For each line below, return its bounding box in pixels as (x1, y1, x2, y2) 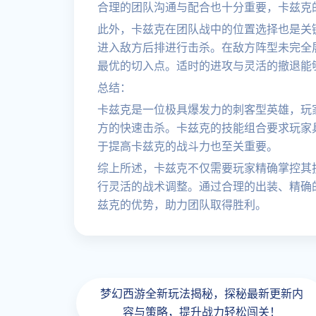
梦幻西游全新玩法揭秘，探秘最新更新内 (99, 287, 303, 300)
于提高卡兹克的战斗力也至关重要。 (97, 140, 278, 153)
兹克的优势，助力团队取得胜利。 (97, 198, 267, 212)
